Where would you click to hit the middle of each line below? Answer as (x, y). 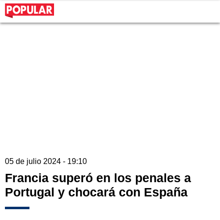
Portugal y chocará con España (96, 192)
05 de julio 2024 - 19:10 (46, 162)
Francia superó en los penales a (98, 178)
